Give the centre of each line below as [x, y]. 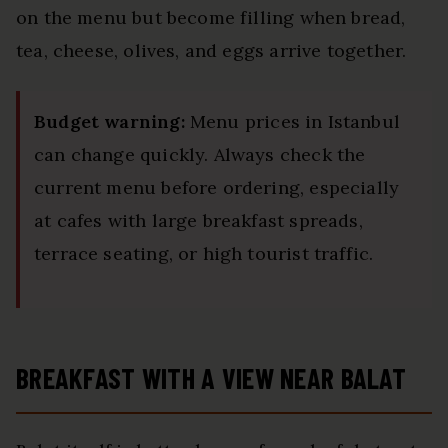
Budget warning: [109, 121]
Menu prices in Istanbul [292, 121]
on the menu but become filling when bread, [211, 17]
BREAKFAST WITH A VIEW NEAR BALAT [211, 377]
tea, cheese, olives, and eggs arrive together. [211, 50]
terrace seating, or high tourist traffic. [204, 253]
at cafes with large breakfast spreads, [198, 220]
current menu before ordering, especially [217, 187]
